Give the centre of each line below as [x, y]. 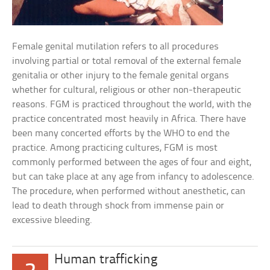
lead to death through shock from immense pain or [118, 206]
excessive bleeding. [52, 220]
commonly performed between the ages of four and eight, [132, 162]
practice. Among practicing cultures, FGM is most [115, 148]
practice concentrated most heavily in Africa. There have [129, 119]
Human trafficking [106, 260]
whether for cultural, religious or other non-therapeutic [127, 90]
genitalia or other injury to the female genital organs [121, 76]
